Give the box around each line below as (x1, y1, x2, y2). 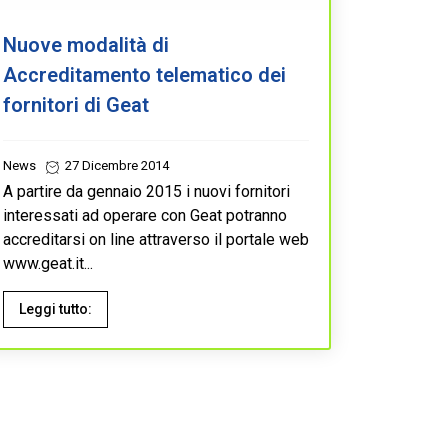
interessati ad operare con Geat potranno (3, 205, 287, 225)
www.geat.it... (3, 253, 93, 273)
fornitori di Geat (3, 92, 149, 117)
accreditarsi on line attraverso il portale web (3, 229, 309, 249)
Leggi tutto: (19, 300, 92, 317)
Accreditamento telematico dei (3, 62, 286, 87)
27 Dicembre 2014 (62, 157, 169, 173)
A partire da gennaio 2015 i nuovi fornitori (3, 181, 290, 201)
